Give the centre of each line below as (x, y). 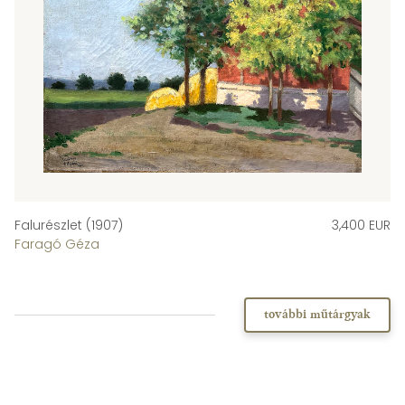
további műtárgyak (317, 316)
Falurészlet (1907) (69, 226)
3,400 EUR (361, 226)
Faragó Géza (57, 245)
